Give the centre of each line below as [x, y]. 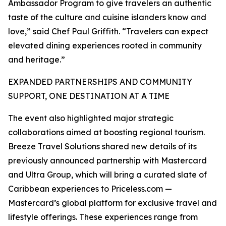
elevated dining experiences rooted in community [105, 45]
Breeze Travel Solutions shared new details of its [102, 146]
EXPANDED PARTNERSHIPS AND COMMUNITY [100, 82]
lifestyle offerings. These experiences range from [103, 217]
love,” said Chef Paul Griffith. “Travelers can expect [108, 31]
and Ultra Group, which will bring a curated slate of [107, 175]
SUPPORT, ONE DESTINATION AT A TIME [89, 96]
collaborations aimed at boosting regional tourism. [106, 132]
